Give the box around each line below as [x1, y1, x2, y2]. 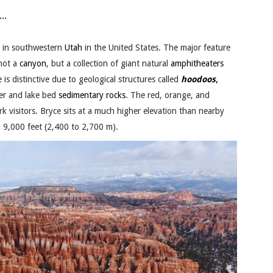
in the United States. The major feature [82, 43, 230, 53]
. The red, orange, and [126, 90, 210, 101]
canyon [19, 58, 46, 69]
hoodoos [181, 74, 216, 85]
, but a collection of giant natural [46, 58, 171, 69]
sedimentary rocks [58, 90, 126, 101]
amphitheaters [171, 58, 224, 69]
